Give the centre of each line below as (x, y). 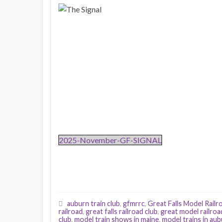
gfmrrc (134, 203)
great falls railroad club (122, 211)
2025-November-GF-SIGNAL (110, 140)
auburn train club (93, 203)
